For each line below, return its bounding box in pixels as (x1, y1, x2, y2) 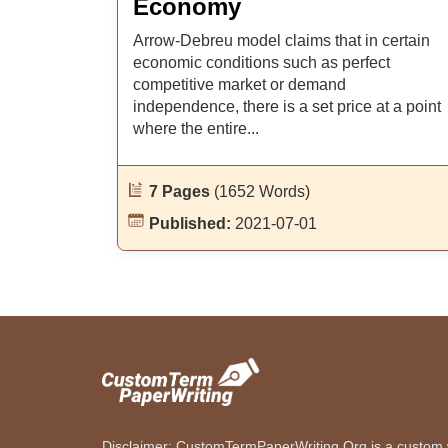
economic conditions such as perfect (133, 54, 390, 71)
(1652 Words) (214, 183, 310, 200)
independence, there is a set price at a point (133, 98, 441, 115)
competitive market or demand (133, 76, 346, 93)
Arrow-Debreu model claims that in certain (133, 32, 430, 49)
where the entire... (133, 120, 259, 137)
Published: (149, 215, 235, 232)
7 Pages (149, 183, 214, 200)
